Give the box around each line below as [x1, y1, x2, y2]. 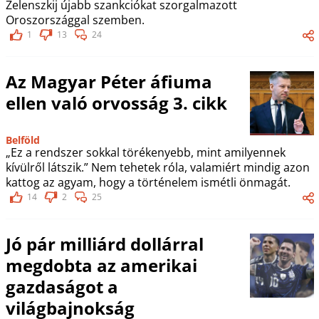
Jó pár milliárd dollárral [5, 232, 204, 256]
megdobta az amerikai [5, 253, 197, 277]
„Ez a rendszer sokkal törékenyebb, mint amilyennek [5, 145, 286, 160]
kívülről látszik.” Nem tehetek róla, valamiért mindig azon [5, 159, 310, 175]
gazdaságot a [5, 275, 118, 298]
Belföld [5, 133, 40, 147]
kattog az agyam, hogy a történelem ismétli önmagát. [5, 174, 291, 190]
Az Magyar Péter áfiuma [5, 70, 212, 93]
